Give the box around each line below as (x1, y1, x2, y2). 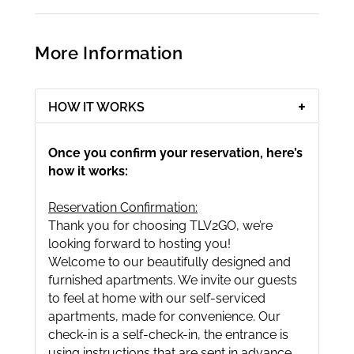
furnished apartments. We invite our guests (48, 273, 297, 288)
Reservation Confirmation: (48, 200, 198, 215)
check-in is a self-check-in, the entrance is (48, 327, 288, 342)
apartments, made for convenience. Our (48, 309, 281, 324)
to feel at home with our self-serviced (48, 291, 265, 306)
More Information (35, 43, 183, 63)
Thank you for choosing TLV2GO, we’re (48, 218, 273, 233)
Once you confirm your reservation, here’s (48, 145, 303, 160)
